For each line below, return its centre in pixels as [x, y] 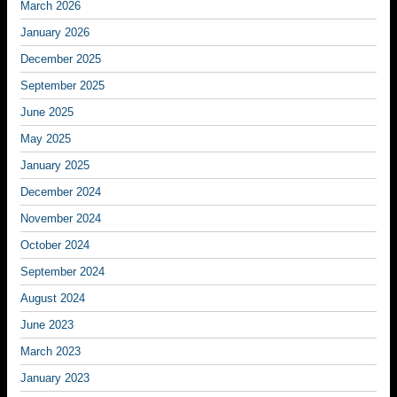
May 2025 [46, 139]
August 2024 [53, 298]
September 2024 [62, 272]
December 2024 [61, 192]
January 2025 [55, 165]
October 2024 [55, 245]
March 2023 [51, 351]
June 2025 [47, 112]
